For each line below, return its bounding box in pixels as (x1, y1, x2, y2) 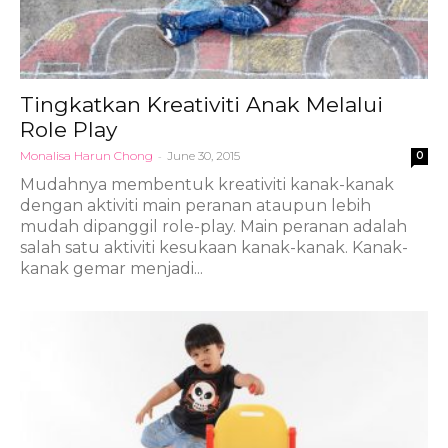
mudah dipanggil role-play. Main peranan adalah (20, 216, 407, 236)
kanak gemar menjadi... (20, 258, 203, 278)
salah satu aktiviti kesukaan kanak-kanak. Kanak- (20, 237, 408, 257)
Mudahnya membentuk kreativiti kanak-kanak (20, 174, 394, 194)
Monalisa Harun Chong (20, 147, 153, 163)
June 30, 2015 (167, 147, 240, 163)
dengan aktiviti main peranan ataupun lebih (20, 195, 371, 215)
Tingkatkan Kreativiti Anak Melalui (20, 91, 383, 117)
